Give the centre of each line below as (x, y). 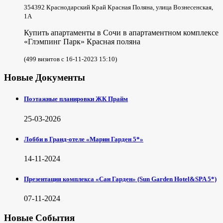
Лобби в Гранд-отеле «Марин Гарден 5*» (84, 139)
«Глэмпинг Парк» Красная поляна (82, 41)
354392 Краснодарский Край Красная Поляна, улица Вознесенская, (118, 7)
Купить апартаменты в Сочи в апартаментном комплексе (121, 32)
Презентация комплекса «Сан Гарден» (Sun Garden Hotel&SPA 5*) (120, 179)
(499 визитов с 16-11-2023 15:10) (70, 59)
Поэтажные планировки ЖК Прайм (76, 99)
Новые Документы (45, 78)
